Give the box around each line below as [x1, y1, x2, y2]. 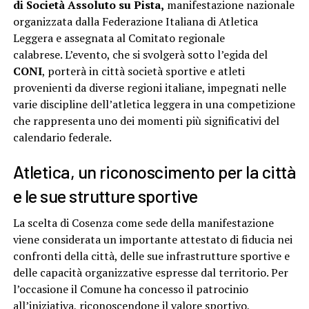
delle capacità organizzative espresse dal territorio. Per [12, 264, 288, 280]
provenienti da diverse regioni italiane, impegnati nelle [12, 79, 286, 95]
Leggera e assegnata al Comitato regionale [12, 30, 225, 46]
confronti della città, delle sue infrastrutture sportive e [12, 248, 290, 263]
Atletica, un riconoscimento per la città [12, 160, 297, 182]
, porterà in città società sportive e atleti [41, 63, 245, 79]
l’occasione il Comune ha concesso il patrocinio [12, 281, 248, 297]
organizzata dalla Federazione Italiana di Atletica [12, 13, 258, 29]
